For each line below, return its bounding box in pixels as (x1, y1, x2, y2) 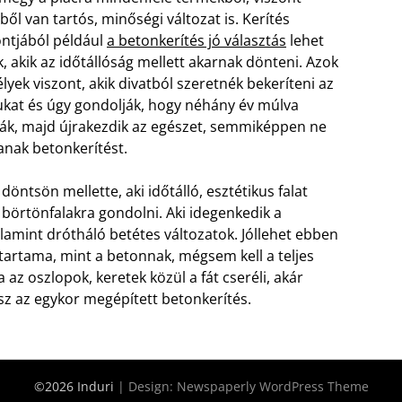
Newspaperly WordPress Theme (176, 378, 369, 395)
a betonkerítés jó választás (107, 31, 286, 50)
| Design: (117, 378, 177, 395)
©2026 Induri (33, 378, 118, 395)
